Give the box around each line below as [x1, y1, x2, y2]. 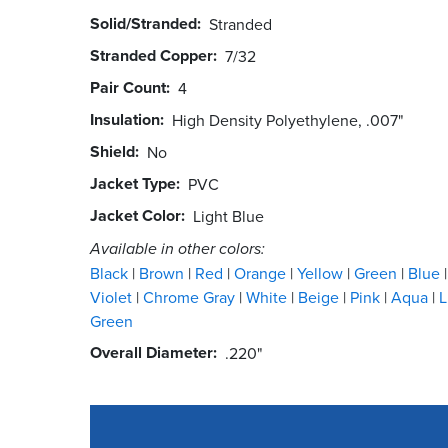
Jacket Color [90, 203, 181, 227]
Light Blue [193, 204, 272, 227]
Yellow [297, 261, 347, 284]
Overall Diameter [90, 340, 213, 364]
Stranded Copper [90, 43, 213, 67]
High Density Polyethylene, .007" [172, 108, 403, 131]
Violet [90, 285, 136, 308]
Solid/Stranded [90, 11, 197, 35]
